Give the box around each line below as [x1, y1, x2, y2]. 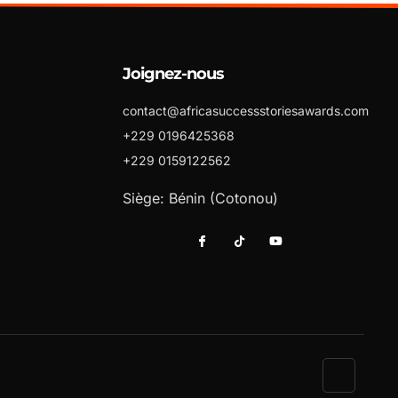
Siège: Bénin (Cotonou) [123, 189, 279, 208]
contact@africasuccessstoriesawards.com [123, 103, 370, 119]
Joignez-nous [123, 64, 225, 84]
